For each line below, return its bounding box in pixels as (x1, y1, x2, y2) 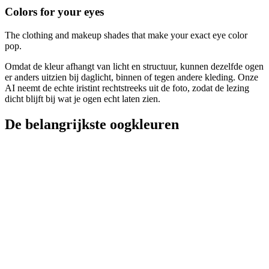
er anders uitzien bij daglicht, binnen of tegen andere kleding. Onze (5, 72, 258, 83)
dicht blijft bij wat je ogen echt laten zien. (5, 94, 160, 104)
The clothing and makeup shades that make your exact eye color (5, 30, 247, 41)
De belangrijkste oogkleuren (5, 116, 179, 133)
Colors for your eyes (5, 5, 104, 19)
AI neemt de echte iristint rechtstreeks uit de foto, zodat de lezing (5, 83, 249, 94)
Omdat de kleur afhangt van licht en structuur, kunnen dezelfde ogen (5, 61, 264, 72)
